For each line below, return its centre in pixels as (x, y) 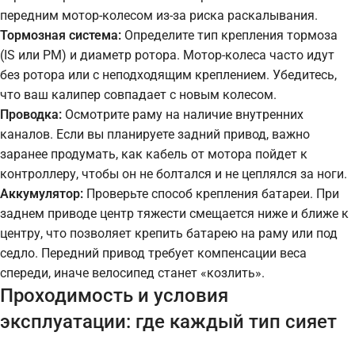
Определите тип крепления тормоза (229, 35)
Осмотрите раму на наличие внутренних (183, 114)
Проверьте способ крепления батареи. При (211, 193)
